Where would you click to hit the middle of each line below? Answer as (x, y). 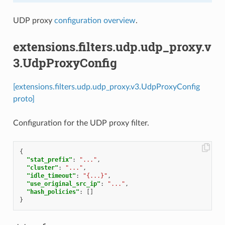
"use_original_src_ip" (63, 184)
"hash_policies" (53, 192)
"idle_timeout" (51, 176)
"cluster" (42, 167)
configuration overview (95, 21)
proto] (24, 99)
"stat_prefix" (49, 159)
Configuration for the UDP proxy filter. (81, 123)
